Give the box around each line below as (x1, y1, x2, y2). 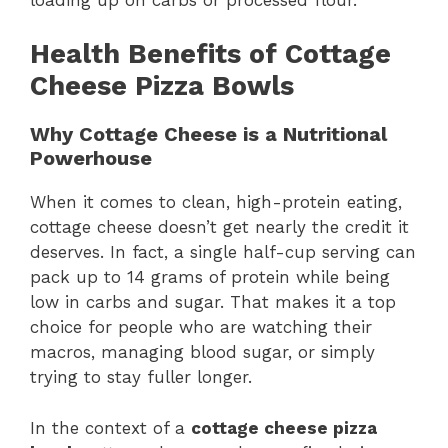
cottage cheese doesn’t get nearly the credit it (30, 217, 409, 238)
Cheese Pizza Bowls (30, 70, 294, 103)
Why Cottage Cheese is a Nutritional (30, 122, 387, 147)
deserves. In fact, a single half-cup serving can (30, 242, 416, 263)
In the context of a (30, 417, 191, 438)
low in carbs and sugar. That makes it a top (30, 292, 396, 313)
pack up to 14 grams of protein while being (30, 267, 390, 288)
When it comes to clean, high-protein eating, (30, 192, 402, 213)
